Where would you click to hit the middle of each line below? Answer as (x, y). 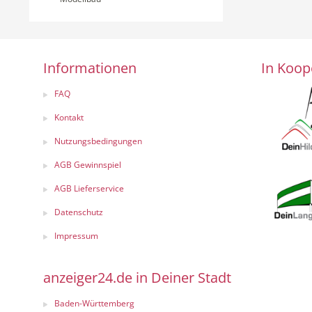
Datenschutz (79, 212)
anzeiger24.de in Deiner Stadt (137, 278)
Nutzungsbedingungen (98, 141)
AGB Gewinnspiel (88, 165)
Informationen (90, 68)
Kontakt (69, 117)
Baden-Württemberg (94, 303)
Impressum (76, 236)
